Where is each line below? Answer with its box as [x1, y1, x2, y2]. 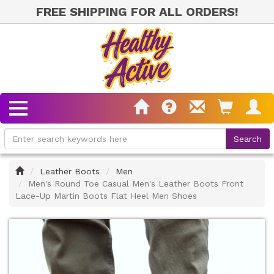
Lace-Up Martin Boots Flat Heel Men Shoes [15, 190, 197, 201]
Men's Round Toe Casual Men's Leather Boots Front [28, 178, 243, 188]
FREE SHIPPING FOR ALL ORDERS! [35, 4, 239, 19]
